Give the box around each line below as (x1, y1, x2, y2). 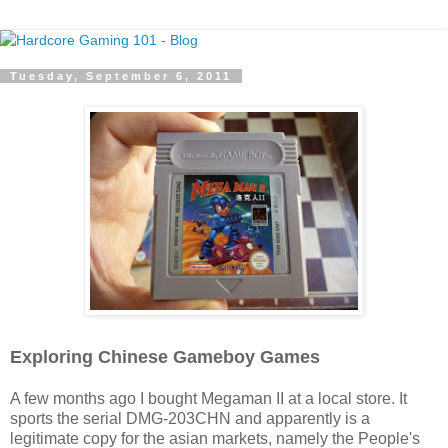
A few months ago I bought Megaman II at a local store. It (10, 389, 407, 407)
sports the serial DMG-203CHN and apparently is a (10, 409, 370, 427)
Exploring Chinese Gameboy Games (10, 346, 320, 367)
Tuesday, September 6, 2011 (10, 70, 232, 82)
